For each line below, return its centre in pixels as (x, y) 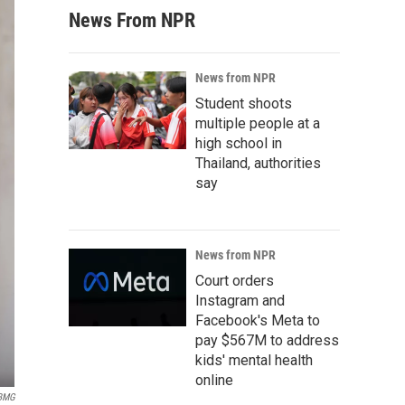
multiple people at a (258, 123)
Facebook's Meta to (258, 320)
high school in (239, 143)
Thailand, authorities (258, 163)
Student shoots (244, 104)
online (214, 380)
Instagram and (240, 301)
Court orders (235, 281)
